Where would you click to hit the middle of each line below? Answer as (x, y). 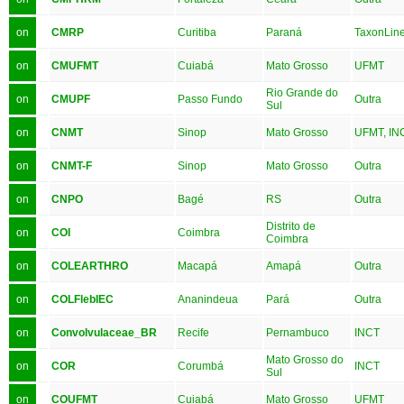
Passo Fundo (210, 99)
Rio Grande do (302, 92)
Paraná (284, 32)
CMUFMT (75, 65)
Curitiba (197, 32)
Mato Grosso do (305, 359)
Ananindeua (208, 299)
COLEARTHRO (90, 266)
